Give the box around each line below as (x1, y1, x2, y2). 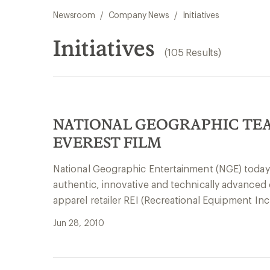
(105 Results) (165, 46, 221, 58)
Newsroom (53, 10, 95, 20)
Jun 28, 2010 (53, 218, 105, 228)
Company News (108, 10, 169, 20)
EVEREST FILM (53, 133, 162, 151)
